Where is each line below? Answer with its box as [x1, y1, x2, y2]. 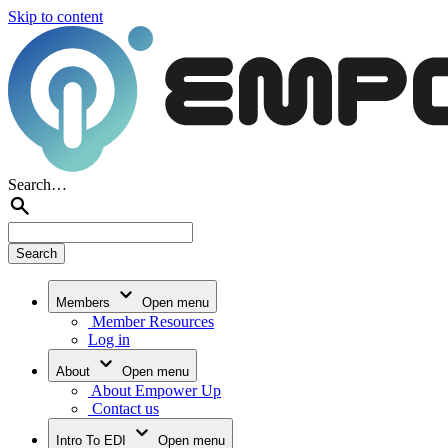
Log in [88, 331, 130, 348]
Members [56, 295, 114, 310]
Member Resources [88, 313, 214, 330]
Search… [8, 176, 67, 193]
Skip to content [8, 8, 103, 25]
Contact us [88, 400, 159, 417]
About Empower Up [88, 382, 221, 399]
